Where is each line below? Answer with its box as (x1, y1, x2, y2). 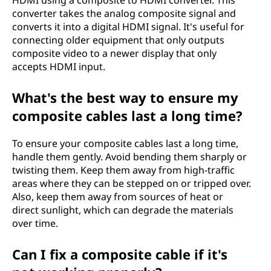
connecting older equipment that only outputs (12, 33, 224, 47)
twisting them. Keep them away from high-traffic (12, 163, 235, 177)
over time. (12, 216, 58, 230)
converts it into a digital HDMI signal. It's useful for (12, 19, 244, 33)
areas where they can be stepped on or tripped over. (12, 176, 251, 190)
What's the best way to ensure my (12, 88, 238, 106)
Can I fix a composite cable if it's (12, 244, 227, 263)
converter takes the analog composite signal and (12, 6, 236, 20)
